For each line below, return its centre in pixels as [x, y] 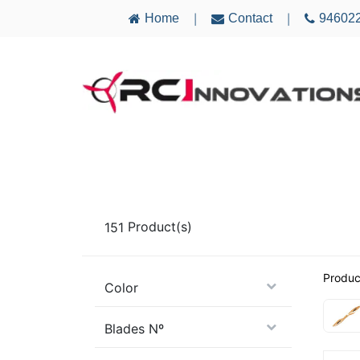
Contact [250, 18]
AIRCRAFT [122, 159]
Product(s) [160, 227]
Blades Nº [134, 328]
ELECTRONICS [227, 159]
